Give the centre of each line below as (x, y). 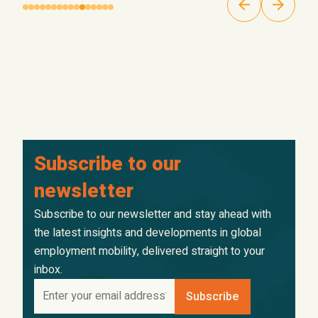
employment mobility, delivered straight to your (149, 252)
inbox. (48, 270)
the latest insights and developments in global (148, 233)
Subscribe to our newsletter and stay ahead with (153, 215)
